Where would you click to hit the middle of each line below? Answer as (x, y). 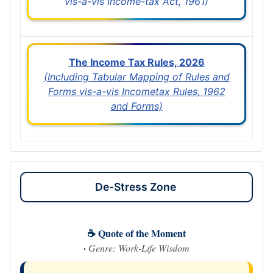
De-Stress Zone (136, 186)
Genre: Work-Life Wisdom (139, 247)
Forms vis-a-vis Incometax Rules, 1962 (136, 91)
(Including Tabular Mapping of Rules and (136, 76)
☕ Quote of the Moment (136, 233)
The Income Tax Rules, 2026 (136, 62)
